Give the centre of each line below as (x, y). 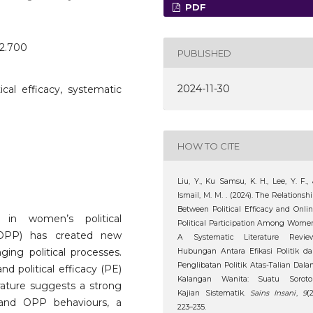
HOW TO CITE (209, 146)
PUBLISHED (205, 53)
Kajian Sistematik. (214, 293)
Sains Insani (273, 293)
